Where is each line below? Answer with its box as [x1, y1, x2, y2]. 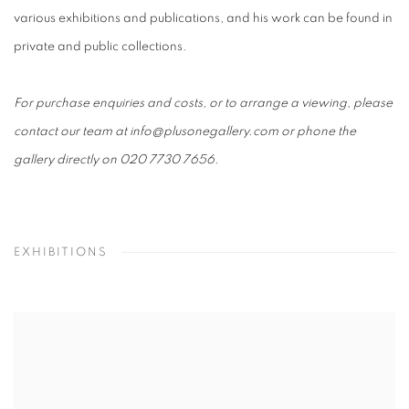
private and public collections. [14, 40, 187, 54]
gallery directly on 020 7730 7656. [14, 153, 219, 167]
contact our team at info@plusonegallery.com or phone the [14, 125, 356, 139]
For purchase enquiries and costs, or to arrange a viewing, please [14, 97, 393, 110]
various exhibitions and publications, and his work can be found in [14, 12, 393, 26]
